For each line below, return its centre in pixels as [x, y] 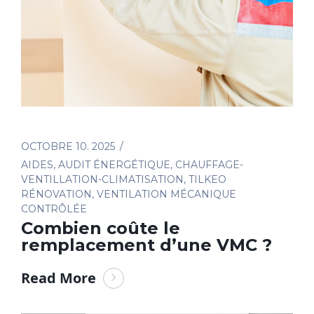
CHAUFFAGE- [209, 165]
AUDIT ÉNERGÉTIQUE [114, 165]
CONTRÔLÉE [54, 209]
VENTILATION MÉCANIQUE [166, 194]
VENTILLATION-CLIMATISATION [102, 180]
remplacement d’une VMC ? [146, 245]
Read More [59, 278]
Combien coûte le [101, 228]
